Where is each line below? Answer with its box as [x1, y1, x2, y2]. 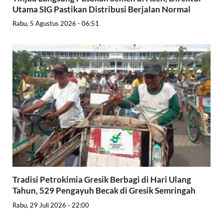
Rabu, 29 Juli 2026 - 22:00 [12, 201, 89, 209]
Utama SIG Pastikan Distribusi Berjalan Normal [12, 3, 191, 14]
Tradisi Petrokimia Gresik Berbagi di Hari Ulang [12, 174, 191, 185]
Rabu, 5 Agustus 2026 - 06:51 [12, 19, 99, 28]
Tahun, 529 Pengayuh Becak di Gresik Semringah [12, 185, 196, 196]
